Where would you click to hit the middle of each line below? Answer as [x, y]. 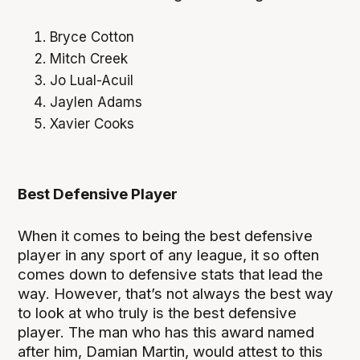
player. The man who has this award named [166, 332]
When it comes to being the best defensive [166, 235]
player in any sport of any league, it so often [169, 255]
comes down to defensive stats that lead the [171, 274]
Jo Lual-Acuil [92, 80]
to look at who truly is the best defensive [157, 313]
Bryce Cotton [92, 37]
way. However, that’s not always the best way [176, 293]
